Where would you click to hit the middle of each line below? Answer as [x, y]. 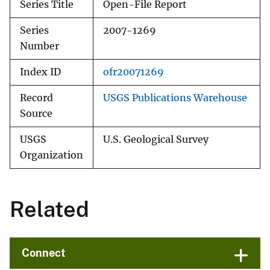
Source [36, 114]
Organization [52, 155]
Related [49, 209]
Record [36, 98]
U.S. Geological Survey [156, 140]
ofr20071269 [133, 72]
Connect [44, 253]
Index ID [40, 72]
